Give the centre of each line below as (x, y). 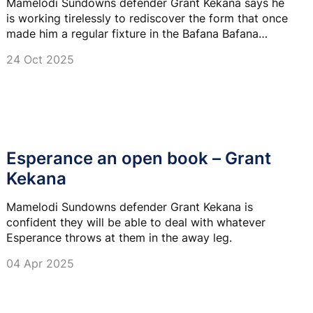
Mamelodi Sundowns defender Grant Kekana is (130, 207)
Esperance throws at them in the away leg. (119, 238)
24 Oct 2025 (40, 60)
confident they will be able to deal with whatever (136, 223)
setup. (22, 49)
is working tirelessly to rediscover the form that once (147, 19)
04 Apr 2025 (40, 264)
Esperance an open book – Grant (139, 159)
